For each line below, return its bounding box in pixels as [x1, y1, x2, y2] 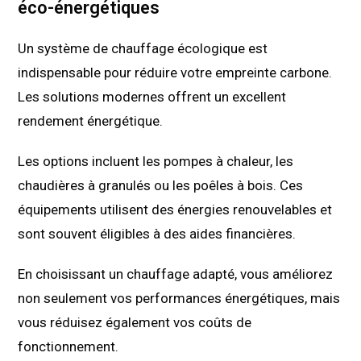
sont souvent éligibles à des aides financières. [18, 226, 297, 243]
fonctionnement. [18, 338, 119, 355]
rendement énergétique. [18, 113, 164, 130]
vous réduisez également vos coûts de [18, 314, 252, 331]
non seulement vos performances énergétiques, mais [18, 290, 341, 307]
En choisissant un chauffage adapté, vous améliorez [18, 266, 334, 283]
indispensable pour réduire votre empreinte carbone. [18, 64, 333, 81]
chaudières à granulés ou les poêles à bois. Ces [18, 177, 304, 194]
